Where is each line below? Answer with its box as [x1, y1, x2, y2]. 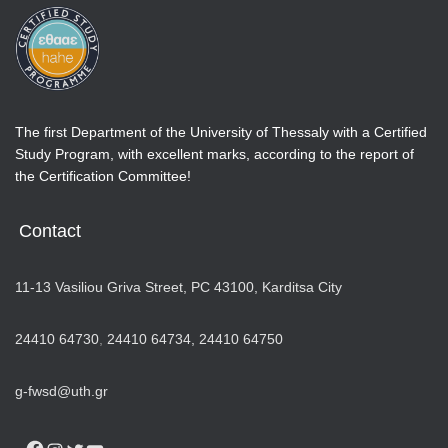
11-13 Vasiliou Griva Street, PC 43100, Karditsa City [15, 279, 342, 295]
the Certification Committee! [15, 168, 191, 184]
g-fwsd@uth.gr [15, 383, 108, 399]
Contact [18, 221, 81, 241]
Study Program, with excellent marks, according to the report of [15, 146, 414, 162]
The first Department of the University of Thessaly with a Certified [15, 124, 427, 140]
